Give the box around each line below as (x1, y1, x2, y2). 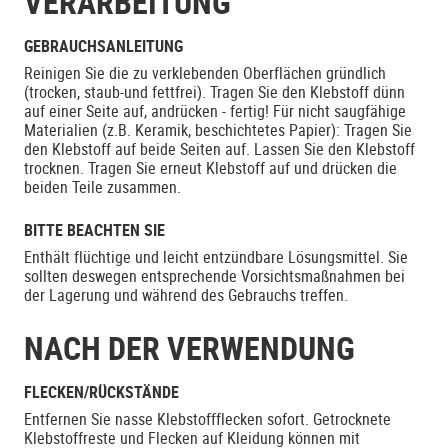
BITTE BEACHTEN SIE (24, 219, 165, 241)
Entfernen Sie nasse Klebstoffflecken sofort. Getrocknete (24, 408, 391, 430)
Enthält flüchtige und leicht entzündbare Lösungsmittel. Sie (24, 246, 408, 268)
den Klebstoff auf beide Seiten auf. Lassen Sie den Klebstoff (24, 138, 415, 160)
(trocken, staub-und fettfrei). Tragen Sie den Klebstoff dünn (24, 81, 405, 103)
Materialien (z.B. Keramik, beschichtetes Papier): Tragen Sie (24, 119, 412, 141)
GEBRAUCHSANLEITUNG (24, 35, 183, 57)
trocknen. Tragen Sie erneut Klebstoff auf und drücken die (24, 157, 397, 179)
